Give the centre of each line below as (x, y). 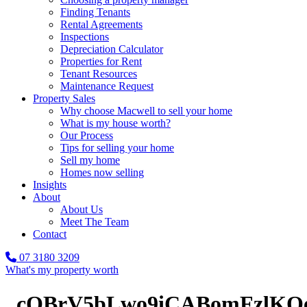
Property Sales (64, 99)
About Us (82, 210)
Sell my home (90, 160)
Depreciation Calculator (112, 49)
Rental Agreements (101, 25)
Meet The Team (95, 222)
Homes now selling (102, 173)
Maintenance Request (107, 86)
